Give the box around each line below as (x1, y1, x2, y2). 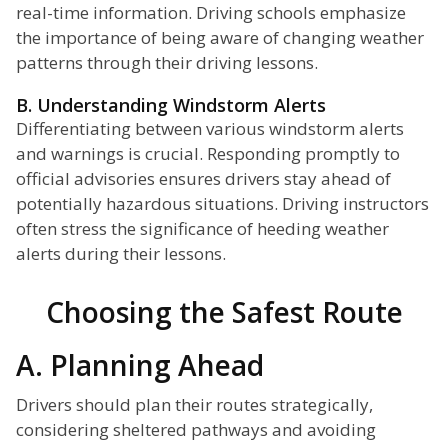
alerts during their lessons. (16, 242, 226, 266)
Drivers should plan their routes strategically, (16, 393, 373, 417)
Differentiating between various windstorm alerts (16, 117, 404, 141)
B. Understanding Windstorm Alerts (16, 93, 326, 118)
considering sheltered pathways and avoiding (16, 418, 376, 442)
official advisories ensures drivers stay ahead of (16, 167, 391, 191)
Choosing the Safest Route (45, 293, 403, 332)
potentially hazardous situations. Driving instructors (16, 192, 429, 216)
